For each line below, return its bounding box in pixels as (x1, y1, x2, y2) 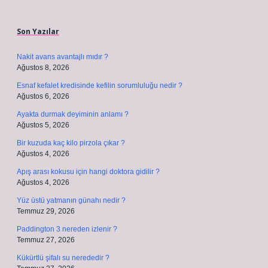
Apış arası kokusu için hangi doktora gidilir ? (17, 167, 160, 176)
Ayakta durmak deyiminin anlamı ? (17, 110, 129, 118)
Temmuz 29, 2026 (17, 207, 75, 215)
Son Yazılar (17, 26, 59, 36)
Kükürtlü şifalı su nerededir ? (17, 254, 109, 262)
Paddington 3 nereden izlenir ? (17, 225, 117, 233)
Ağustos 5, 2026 (17, 121, 69, 129)
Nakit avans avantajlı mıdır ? (17, 53, 108, 61)
